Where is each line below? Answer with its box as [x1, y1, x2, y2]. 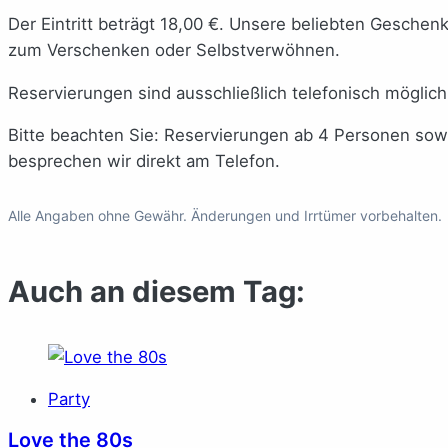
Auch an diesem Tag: [8, 274, 305, 310]
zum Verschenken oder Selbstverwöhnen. [8, 39, 340, 60]
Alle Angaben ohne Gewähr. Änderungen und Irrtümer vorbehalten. [8, 207, 442, 225]
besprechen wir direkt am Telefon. [8, 151, 280, 172]
